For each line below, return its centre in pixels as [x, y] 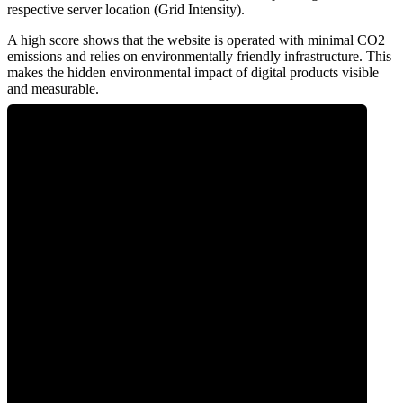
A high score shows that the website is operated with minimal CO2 [196, 40]
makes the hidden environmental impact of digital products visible [193, 73]
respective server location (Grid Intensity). [126, 10]
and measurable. [53, 89]
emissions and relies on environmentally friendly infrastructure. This [199, 57]
